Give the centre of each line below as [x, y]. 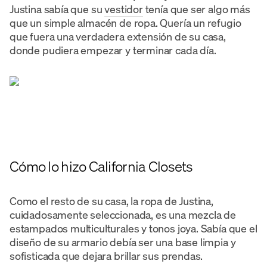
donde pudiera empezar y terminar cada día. [113, 50]
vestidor [124, 9]
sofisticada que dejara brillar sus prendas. [106, 255]
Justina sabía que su [57, 9]
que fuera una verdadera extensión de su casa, [118, 36]
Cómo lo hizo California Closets [101, 166]
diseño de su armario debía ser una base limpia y [123, 242]
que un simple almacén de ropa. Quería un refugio [125, 22]
